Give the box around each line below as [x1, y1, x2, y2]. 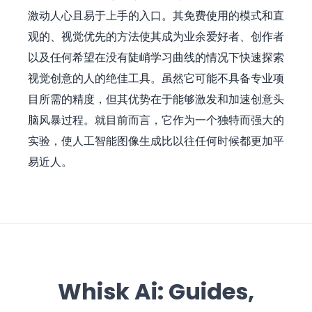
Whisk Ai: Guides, [58, 276, 254, 308]
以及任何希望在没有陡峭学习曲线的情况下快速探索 [28, 49, 284, 65]
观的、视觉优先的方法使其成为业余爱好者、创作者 [28, 28, 284, 45]
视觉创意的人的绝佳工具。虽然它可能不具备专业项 [28, 70, 284, 86]
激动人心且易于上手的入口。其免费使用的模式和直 [28, 7, 284, 24]
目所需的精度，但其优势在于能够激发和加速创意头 [28, 91, 284, 107]
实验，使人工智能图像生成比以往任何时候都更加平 [28, 132, 284, 149]
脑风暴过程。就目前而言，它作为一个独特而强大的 [28, 111, 284, 128]
